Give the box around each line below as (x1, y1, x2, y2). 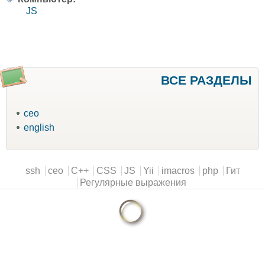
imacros (161, 165, 195, 176)
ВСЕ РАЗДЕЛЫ (161, 73, 252, 88)
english (23, 122, 54, 132)
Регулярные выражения (79, 177, 186, 188)
